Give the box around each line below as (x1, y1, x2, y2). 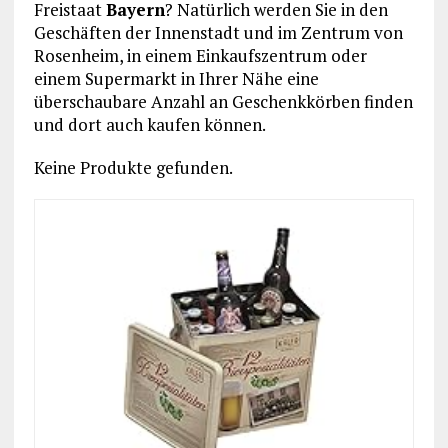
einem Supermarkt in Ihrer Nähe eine (33, 67, 319, 90)
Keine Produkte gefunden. (33, 156, 233, 179)
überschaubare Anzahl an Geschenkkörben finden (33, 90, 413, 113)
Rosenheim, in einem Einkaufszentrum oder (33, 44, 367, 67)
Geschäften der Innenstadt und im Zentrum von (33, 21, 403, 44)
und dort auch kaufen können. (33, 113, 266, 136)
